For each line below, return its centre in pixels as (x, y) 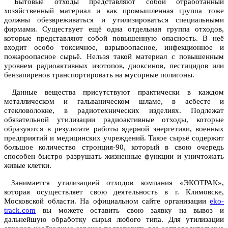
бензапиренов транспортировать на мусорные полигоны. (99, 75)
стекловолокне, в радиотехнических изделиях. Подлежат (114, 111)
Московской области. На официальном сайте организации (107, 201)
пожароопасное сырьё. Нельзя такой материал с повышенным (114, 57)
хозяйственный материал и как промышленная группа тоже (114, 11)
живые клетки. (28, 166)
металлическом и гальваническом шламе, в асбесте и (114, 102)
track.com (20, 210)
